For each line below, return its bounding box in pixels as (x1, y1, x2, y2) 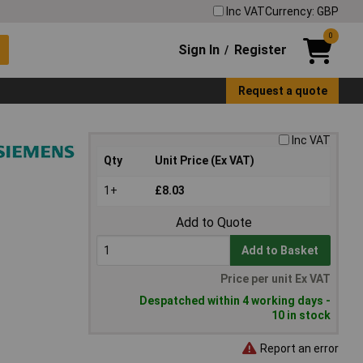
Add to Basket (241, 244, 319, 258)
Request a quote (237, 83, 327, 97)
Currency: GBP (265, 4, 339, 18)
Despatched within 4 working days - (139, 294, 331, 308)
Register (233, 41, 287, 58)
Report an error (258, 341, 339, 355)
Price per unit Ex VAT (220, 272, 331, 286)
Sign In (178, 41, 220, 58)
